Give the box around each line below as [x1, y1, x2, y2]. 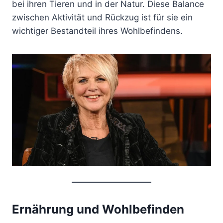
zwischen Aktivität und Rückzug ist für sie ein [12, 12, 193, 22]
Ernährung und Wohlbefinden [12, 202, 184, 217]
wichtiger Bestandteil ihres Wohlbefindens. [12, 25, 183, 36]
